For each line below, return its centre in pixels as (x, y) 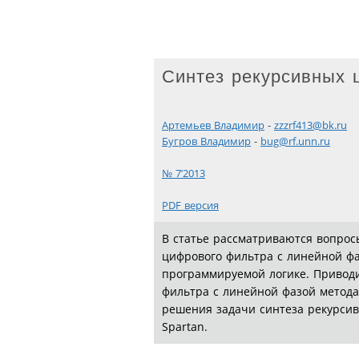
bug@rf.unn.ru (295, 142)
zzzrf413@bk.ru (311, 126)
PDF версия (190, 206)
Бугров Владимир (206, 142)
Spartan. (185, 327)
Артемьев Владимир (213, 126)
